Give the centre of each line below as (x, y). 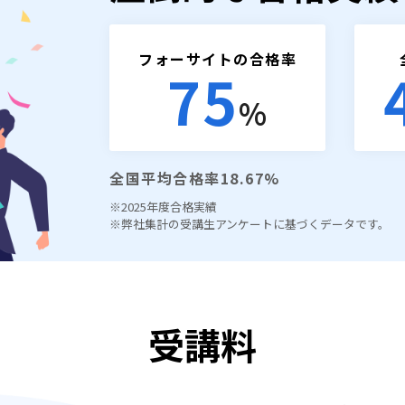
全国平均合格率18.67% (195, 178)
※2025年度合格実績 (163, 207)
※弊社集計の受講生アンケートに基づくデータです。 (250, 224)
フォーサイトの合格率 (217, 59)
